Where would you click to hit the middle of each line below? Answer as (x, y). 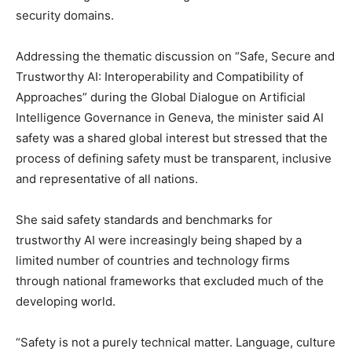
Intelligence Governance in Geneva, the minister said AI (170, 117)
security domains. (65, 15)
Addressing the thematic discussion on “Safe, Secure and (175, 56)
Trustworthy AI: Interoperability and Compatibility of (159, 77)
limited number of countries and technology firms (153, 260)
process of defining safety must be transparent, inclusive (174, 158)
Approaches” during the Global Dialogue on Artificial (161, 97)
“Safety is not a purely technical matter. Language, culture (176, 342)
